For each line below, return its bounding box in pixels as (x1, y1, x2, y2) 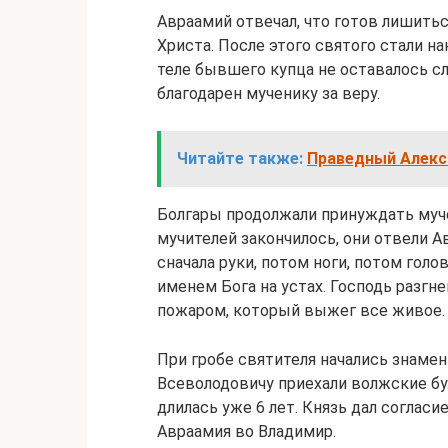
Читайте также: (177, 149, 303, 168)
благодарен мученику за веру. (157, 84, 380, 103)
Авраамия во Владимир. (157, 422, 336, 441)
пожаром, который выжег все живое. (157, 301, 445, 320)
